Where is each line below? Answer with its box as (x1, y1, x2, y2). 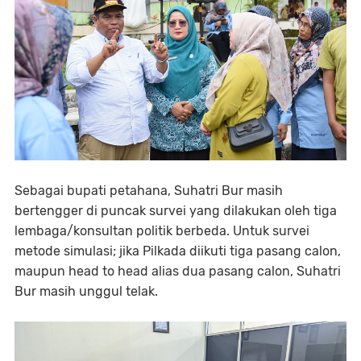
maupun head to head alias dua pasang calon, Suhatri (15, 263, 341, 279)
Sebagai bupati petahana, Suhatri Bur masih (15, 183, 283, 198)
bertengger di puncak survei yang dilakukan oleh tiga (15, 203, 337, 218)
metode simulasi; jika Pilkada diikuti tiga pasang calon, (15, 243, 341, 259)
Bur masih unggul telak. (15, 284, 158, 299)
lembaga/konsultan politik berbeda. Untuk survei (15, 223, 309, 239)
